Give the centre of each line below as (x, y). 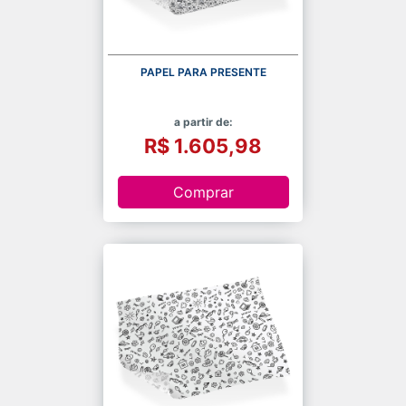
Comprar (203, 192)
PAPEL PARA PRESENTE (203, 72)
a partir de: (203, 122)
